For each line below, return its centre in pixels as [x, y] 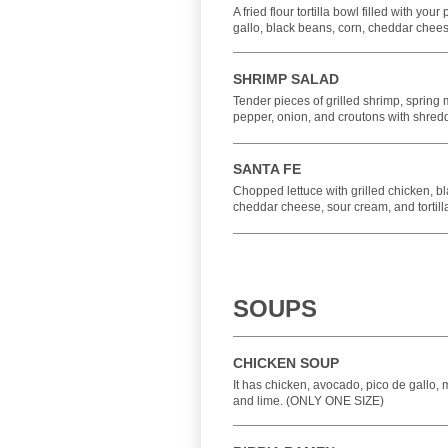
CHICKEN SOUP [286, 363]
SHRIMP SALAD [286, 79]
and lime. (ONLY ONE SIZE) [308, 401]
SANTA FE [267, 169]
